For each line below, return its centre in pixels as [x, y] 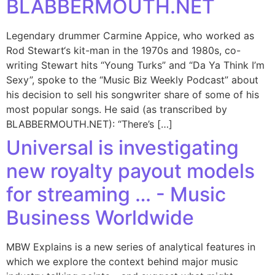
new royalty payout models [130, 171]
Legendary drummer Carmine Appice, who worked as [130, 36]
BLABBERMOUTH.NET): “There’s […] [89, 124]
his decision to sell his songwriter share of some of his [133, 95]
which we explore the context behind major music [122, 261]
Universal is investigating [122, 148]
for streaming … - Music [116, 194]
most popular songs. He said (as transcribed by [117, 109]
